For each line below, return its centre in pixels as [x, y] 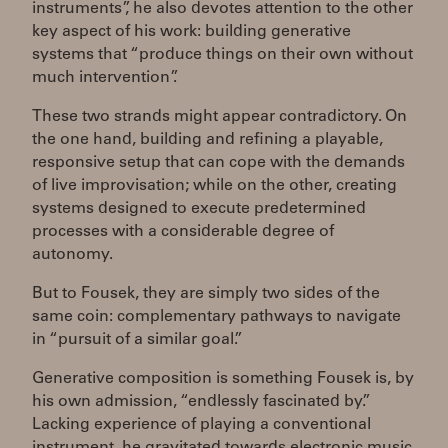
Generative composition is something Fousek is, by [223, 378]
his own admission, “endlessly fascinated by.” [201, 401]
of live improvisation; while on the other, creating [214, 185]
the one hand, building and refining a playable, [207, 139]
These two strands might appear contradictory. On [219, 116]
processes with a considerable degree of [183, 231]
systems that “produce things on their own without [222, 54]
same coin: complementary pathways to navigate [216, 316]
